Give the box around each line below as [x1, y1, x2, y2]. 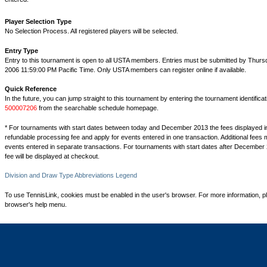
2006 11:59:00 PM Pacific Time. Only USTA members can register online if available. [5, 66, 246, 73]
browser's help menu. [5, 200, 67, 208]
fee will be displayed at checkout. [5, 152, 100, 160]
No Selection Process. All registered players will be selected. [5, 27, 178, 35]
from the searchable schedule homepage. [37, 104, 159, 111]
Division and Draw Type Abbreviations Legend [5, 172, 137, 179]
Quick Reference [5, 85, 57, 92]
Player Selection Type [5, 18, 72, 25]
